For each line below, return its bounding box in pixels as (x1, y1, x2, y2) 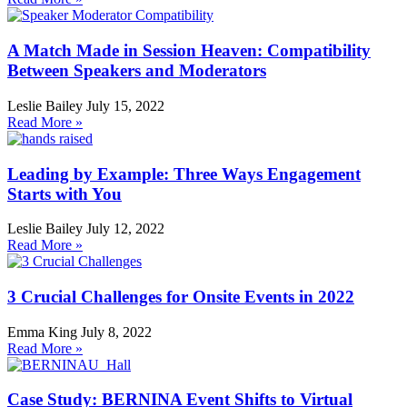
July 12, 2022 (86, 221, 164, 237)
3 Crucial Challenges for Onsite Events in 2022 (7, 286, 354, 306)
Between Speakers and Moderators (7, 61, 266, 81)
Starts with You (7, 184, 122, 203)
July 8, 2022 (81, 323, 152, 340)
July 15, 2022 (86, 97, 164, 114)
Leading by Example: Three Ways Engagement (7, 164, 361, 184)
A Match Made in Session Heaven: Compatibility (7, 41, 371, 61)
